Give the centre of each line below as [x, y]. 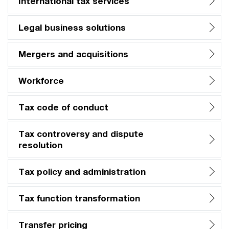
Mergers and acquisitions [73, 54]
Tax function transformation [79, 198]
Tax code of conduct [63, 107]
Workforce [41, 81]
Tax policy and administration [82, 172]
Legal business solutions [72, 28]
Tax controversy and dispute [81, 134]
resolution [40, 145]
